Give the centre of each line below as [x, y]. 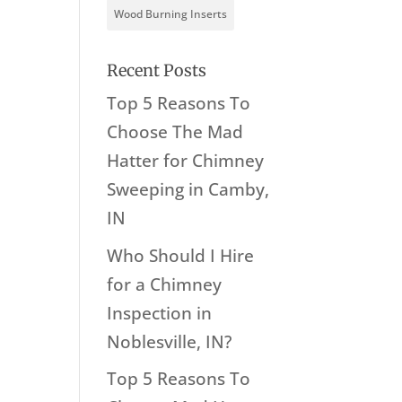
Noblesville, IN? [170, 341]
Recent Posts [157, 71]
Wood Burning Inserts [171, 14]
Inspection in [160, 313]
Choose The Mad [175, 132]
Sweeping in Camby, [188, 190]
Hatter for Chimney [186, 161]
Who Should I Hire [181, 255]
